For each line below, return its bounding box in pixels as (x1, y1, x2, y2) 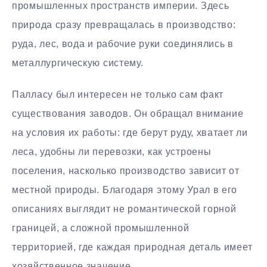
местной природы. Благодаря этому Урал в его (12, 184, 238, 195)
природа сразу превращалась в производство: (12, 20, 236, 30)
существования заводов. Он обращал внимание (12, 108, 244, 119)
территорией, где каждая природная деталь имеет (12, 241, 253, 252)
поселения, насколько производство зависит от (12, 165, 240, 176)
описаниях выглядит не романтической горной (12, 203, 237, 214)
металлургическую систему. (12, 58, 144, 69)
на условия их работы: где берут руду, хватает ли (12, 127, 248, 138)
